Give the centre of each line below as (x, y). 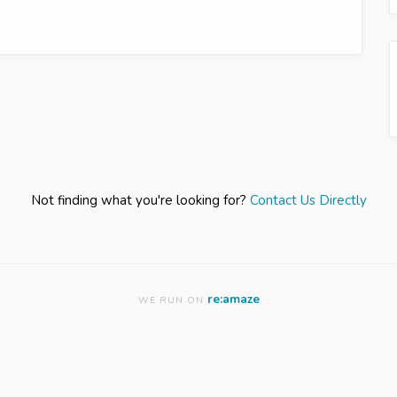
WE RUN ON (172, 300)
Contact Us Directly (308, 200)
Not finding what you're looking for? (140, 200)
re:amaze (233, 299)
